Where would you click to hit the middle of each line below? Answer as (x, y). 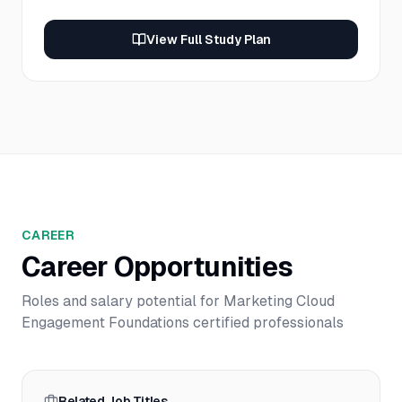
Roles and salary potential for (122, 301)
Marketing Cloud (279, 301)
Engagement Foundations (105, 323)
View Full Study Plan (208, 39)
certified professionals (267, 323)
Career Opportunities (157, 267)
